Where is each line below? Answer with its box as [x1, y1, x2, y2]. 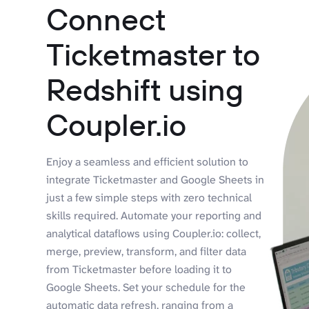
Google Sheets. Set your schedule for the [46, 280, 246, 295]
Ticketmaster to [46, 35, 261, 74]
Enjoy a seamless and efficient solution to [46, 154, 249, 170]
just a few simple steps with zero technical [46, 190, 252, 206]
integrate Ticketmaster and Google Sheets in [46, 172, 265, 188]
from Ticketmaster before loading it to [46, 262, 232, 277]
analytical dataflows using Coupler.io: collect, [46, 226, 261, 241]
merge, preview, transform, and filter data [46, 244, 247, 259]
